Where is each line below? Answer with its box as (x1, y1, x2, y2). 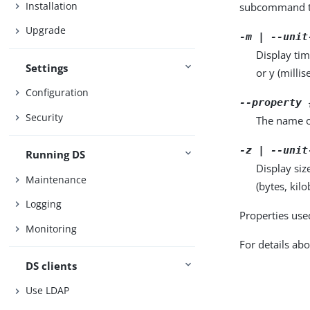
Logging (26, 197, 62, 211)
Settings (26, 60, 69, 75)
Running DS (26, 147, 86, 162)
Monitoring (26, 221, 77, 235)
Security (26, 110, 64, 124)
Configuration (26, 86, 89, 100)
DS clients (26, 258, 77, 273)
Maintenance (26, 172, 87, 186)
